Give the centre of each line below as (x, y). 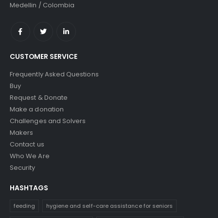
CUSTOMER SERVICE (44, 57)
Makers (22, 133)
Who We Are (30, 156)
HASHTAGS (29, 188)
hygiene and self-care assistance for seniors (109, 206)
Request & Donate (39, 98)
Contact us (27, 145)
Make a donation (37, 109)
